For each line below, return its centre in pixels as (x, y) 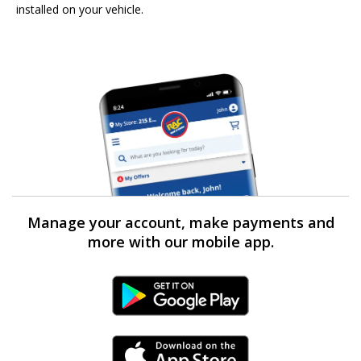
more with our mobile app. (180, 241)
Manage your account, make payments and (180, 222)
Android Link (180, 301)
